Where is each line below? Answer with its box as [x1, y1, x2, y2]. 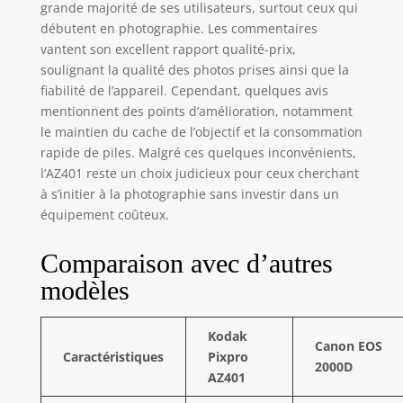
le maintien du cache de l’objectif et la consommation [40, 122, 363, 140]
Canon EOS [314, 336, 382, 354]
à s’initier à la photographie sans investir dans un [40, 184, 339, 202]
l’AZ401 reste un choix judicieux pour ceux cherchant [40, 164, 359, 182]
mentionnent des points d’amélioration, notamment [40, 102, 353, 120]
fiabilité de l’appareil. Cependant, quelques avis [40, 81, 328, 99]
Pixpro [207, 347, 248, 365]
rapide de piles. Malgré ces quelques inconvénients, [40, 143, 356, 161]
